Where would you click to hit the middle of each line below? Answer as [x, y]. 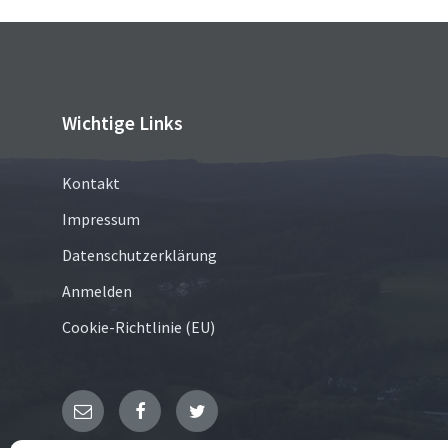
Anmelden [97, 291]
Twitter [230, 410]
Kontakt [91, 183]
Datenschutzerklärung [139, 255]
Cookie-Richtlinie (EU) [138, 327]
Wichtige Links [122, 123]
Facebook [179, 410]
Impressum [101, 219]
